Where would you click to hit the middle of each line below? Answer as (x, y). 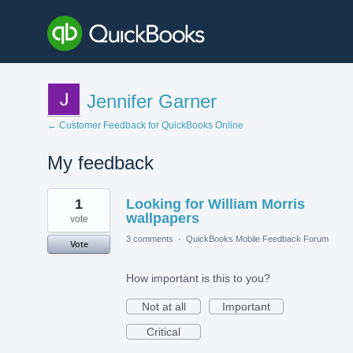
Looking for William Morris (216, 204)
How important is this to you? (198, 278)
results (64, 204)
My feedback (100, 162)
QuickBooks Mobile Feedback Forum (257, 238)
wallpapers (163, 218)
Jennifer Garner (152, 101)
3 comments (150, 238)
